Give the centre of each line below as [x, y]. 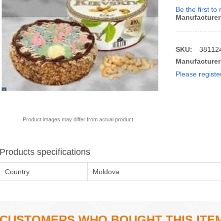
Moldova [106, 171]
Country [17, 171]
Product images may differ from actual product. [79, 119]
